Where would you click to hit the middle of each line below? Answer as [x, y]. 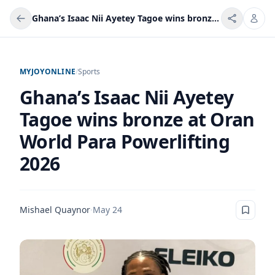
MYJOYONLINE [48, 72]
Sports [89, 72]
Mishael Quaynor [55, 210]
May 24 [107, 210]
